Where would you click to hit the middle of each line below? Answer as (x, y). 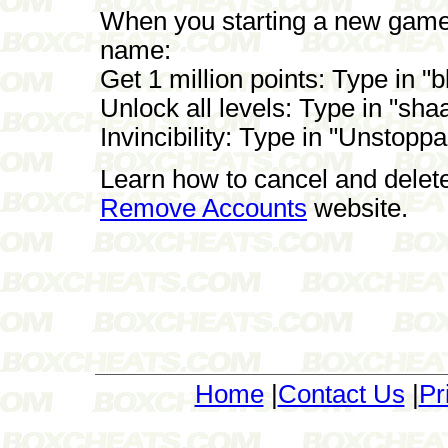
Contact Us (341, 393)
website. (357, 207)
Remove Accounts (203, 207)
